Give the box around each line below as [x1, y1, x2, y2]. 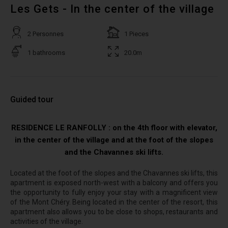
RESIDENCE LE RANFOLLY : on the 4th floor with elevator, [11, 123, 217, 132]
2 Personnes [27, 30, 64, 38]
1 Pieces [124, 30, 149, 38]
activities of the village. [10, 217, 83, 225]
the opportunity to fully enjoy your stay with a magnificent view [10, 188, 218, 196]
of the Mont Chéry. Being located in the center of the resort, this [10, 198, 218, 206]
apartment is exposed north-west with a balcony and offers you [10, 179, 218, 187]
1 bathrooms [27, 49, 65, 56]
